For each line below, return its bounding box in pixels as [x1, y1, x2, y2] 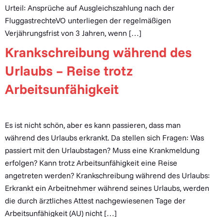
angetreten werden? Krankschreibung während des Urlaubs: [5, 170, 210, 180]
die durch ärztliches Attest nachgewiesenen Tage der [5, 196, 186, 205]
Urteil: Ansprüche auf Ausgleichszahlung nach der [5, 3, 174, 13]
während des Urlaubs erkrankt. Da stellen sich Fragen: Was [5, 133, 204, 142]
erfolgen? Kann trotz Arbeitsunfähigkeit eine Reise [5, 158, 177, 168]
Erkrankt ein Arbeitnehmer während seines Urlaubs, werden [5, 183, 209, 193]
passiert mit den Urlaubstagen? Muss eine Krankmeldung [5, 145, 200, 155]
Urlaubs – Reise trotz [5, 62, 133, 79]
